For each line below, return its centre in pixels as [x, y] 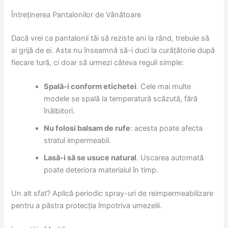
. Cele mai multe [164, 87]
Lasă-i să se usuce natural [90, 158]
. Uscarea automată [170, 158]
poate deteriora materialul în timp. [101, 170]
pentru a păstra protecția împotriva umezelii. [87, 205]
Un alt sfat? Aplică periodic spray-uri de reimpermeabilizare [112, 193]
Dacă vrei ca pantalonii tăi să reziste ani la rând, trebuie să [110, 38]
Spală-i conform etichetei [90, 87]
